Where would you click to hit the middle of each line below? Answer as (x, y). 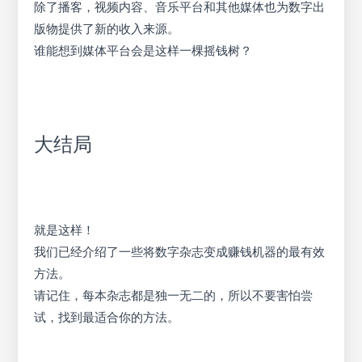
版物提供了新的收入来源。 (107, 28)
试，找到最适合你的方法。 (107, 318)
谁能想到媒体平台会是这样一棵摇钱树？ (143, 50)
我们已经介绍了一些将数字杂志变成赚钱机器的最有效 (180, 252)
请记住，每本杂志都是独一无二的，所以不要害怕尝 (174, 296)
